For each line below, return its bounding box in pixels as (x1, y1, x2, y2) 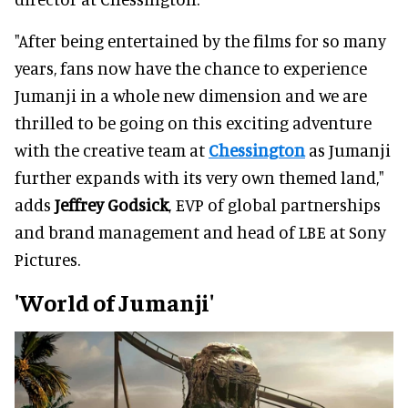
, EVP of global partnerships (168, 193, 381, 215)
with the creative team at (15, 138, 209, 160)
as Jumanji (305, 138, 391, 160)
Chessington (209, 138, 305, 160)
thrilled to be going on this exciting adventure (15, 111, 372, 133)
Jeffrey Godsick (55, 193, 168, 215)
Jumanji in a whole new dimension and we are (15, 84, 367, 106)
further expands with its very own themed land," (15, 166, 384, 188)
